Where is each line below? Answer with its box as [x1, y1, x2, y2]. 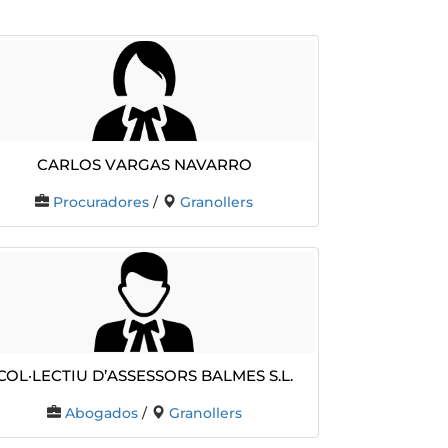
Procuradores [53, 193, 150, 210]
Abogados [64, 405, 138, 422]
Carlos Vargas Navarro [36, 148, 252, 176]
